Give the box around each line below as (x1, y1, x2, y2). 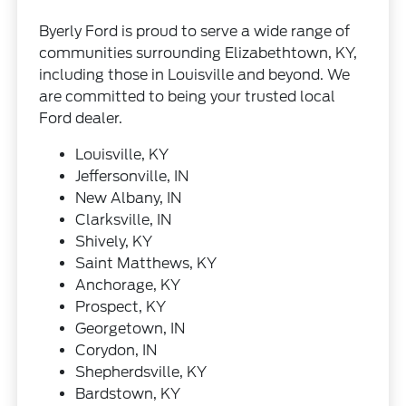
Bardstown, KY (75, 385, 181, 403)
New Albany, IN (75, 189, 182, 208)
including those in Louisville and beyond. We (39, 66, 351, 84)
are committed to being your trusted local (39, 88, 336, 106)
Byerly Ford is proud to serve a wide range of (39, 23, 351, 41)
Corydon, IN (75, 342, 158, 360)
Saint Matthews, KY (75, 255, 217, 273)
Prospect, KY (75, 298, 167, 316)
